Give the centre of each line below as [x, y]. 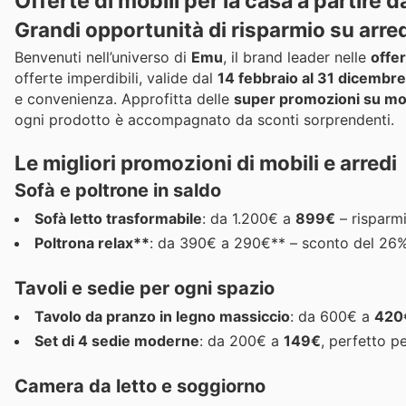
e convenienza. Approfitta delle [124, 99]
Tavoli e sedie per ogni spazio [145, 288]
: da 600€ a [332, 316]
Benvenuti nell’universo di [103, 58]
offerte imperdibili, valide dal [116, 78]
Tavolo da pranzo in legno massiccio [162, 316]
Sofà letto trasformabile [118, 218]
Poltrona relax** [92, 242]
